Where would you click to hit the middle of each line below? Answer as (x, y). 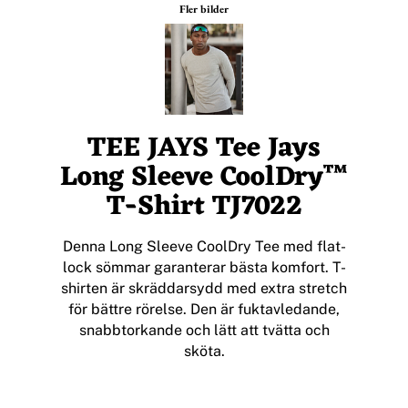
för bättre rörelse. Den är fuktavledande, (204, 310)
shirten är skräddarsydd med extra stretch (204, 289)
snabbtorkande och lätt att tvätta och (204, 331)
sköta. (204, 352)
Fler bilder (204, 10)
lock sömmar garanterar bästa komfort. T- (204, 268)
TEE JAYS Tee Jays (204, 149)
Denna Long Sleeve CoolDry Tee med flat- (204, 247)
